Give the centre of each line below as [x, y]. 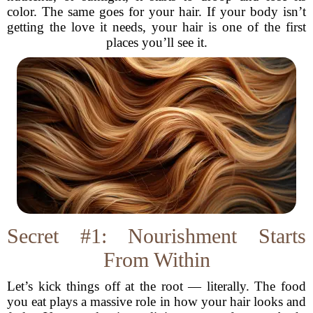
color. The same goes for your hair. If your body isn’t [156, 12]
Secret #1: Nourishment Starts [156, 236]
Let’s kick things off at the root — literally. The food [156, 286]
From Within [156, 260]
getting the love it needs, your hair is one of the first [156, 27]
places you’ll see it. [156, 42]
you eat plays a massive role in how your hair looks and [156, 301]
